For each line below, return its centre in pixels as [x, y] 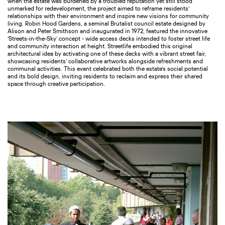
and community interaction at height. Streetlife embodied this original [100, 47]
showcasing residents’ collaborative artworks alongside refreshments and [105, 62]
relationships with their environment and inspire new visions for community [108, 17]
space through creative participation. [56, 84]
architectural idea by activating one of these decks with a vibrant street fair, [107, 54]
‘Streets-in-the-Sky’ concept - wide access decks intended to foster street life [109, 39]
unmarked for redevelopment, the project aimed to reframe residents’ [98, 9]
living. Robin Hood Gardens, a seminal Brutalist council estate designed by [106, 24]
